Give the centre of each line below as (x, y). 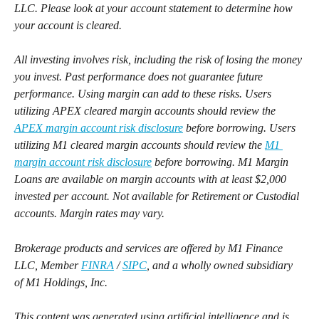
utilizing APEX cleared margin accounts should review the (146, 111)
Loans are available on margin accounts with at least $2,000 (152, 179)
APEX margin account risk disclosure (99, 128)
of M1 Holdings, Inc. (61, 282)
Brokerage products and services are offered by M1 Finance (150, 248)
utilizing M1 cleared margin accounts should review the (140, 145)
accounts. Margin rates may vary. (89, 214)
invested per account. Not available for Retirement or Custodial (158, 197)
